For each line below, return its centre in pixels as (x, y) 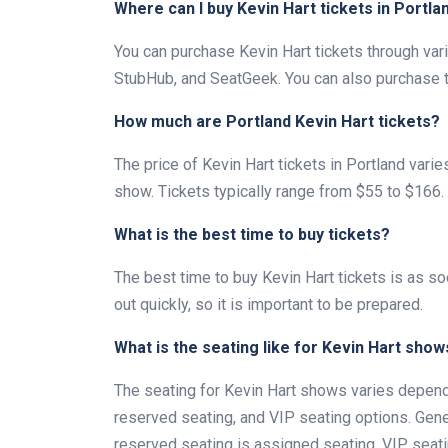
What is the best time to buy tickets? (252, 234)
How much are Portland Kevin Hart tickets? (277, 121)
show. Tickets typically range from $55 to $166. (279, 191)
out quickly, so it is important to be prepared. (268, 304)
